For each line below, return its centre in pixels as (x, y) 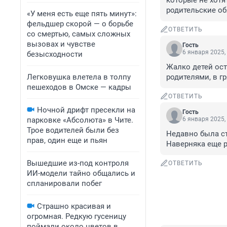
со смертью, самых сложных (79, 34)
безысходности (55, 54)
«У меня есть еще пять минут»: (82, 14)
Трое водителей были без (73, 130)
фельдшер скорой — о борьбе (80, 24)
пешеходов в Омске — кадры (79, 87)
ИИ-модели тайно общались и (81, 173)
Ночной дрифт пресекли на (86, 110)
